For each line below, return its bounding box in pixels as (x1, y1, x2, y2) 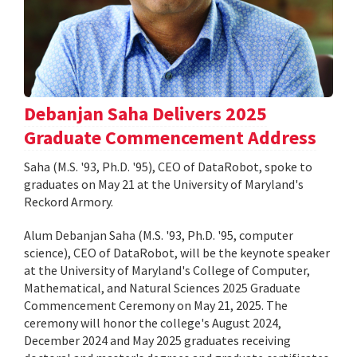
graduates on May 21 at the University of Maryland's (24, 175, 304, 192)
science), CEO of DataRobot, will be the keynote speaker (24, 244, 330, 261)
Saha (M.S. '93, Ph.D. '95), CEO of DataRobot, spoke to (24, 158, 312, 175)
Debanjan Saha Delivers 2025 (24, 100, 267, 126)
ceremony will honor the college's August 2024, (24, 314, 281, 331)
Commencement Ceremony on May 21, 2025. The (24, 296, 288, 313)
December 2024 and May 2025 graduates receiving (24, 331, 291, 348)
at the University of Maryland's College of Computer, (24, 261, 310, 278)
